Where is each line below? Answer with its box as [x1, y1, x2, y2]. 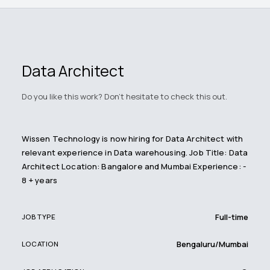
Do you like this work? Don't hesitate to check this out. [21, 91, 227, 102]
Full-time [215, 211, 249, 222]
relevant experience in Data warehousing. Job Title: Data [21, 147, 248, 159]
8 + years [21, 175, 58, 186]
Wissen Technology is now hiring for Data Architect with [21, 133, 243, 145]
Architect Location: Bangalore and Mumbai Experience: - [21, 161, 246, 172]
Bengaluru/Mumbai [177, 238, 249, 250]
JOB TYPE [21, 212, 56, 222]
